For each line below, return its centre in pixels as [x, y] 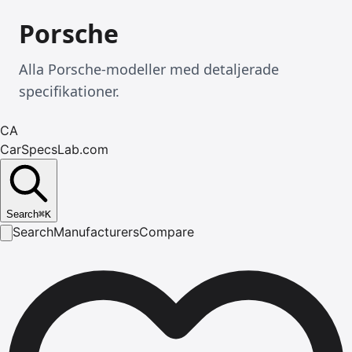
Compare [167, 232]
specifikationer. [69, 91]
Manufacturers [96, 232]
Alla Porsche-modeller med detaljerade [149, 69]
